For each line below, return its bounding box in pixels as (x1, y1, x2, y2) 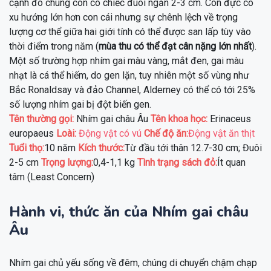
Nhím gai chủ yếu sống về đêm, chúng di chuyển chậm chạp (9, 257, 257, 269)
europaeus (9, 128, 56, 140)
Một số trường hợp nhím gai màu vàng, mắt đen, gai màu (9, 55, 244, 67)
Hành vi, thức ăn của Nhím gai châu (9, 202, 249, 222)
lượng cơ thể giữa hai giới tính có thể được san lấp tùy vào (9, 26, 251, 38)
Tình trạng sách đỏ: (137, 157, 217, 169)
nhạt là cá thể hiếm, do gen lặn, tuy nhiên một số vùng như (9, 70, 249, 82)
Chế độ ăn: (144, 128, 188, 140)
